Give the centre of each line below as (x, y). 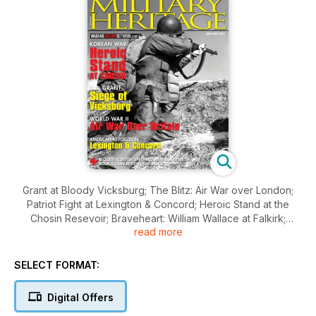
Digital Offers (80, 297)
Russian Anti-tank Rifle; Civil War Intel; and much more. (158, 233)
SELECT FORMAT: (57, 265)
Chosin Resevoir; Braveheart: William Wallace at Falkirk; (158, 219)
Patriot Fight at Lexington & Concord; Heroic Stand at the (158, 205)
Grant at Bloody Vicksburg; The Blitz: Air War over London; (158, 190)
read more (158, 232)
